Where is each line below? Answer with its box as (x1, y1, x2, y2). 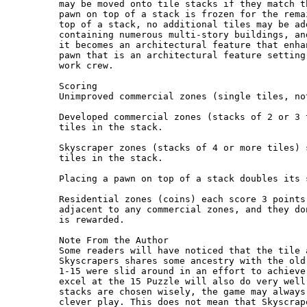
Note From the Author (59, 235, 169, 246)
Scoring (59, 81, 98, 92)
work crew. (59, 60, 114, 71)
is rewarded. (59, 214, 125, 225)
